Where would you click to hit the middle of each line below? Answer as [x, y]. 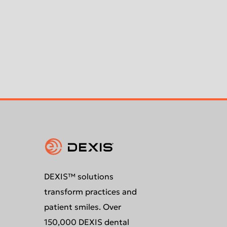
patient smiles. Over [82, 207]
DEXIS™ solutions [79, 176]
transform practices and [90, 192]
